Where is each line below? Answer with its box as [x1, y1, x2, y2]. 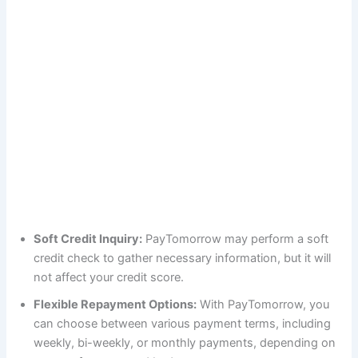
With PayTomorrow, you [197, 296, 330, 312]
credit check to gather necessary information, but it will [34, 250, 332, 265]
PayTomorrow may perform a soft [142, 231, 329, 246]
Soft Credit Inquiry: [34, 231, 143, 246]
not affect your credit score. [34, 269, 185, 284]
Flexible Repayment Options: [34, 296, 197, 312]
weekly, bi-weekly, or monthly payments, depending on [34, 335, 336, 350]
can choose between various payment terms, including [34, 316, 332, 331]
